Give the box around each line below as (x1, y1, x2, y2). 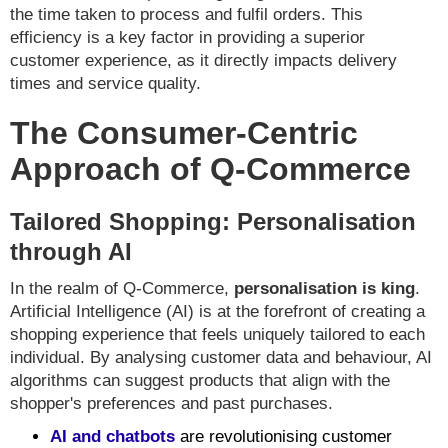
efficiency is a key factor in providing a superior (10, 28, 365, 48)
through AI (10, 238, 132, 266)
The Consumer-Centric (10, 115, 358, 152)
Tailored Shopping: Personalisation (10, 208, 416, 236)
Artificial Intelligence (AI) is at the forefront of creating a (10, 302, 425, 322)
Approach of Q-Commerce (10, 151, 411, 188)
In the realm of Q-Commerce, (10, 279, 234, 299)
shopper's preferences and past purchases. (10, 394, 333, 414)
